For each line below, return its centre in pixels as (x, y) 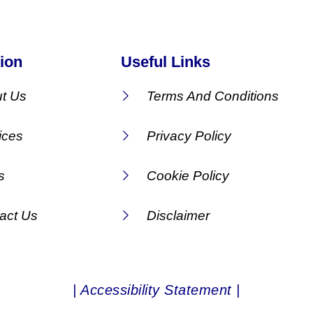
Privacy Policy (189, 136)
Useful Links (166, 62)
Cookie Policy (188, 176)
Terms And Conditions (212, 96)
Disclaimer (178, 216)
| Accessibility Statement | (156, 290)
